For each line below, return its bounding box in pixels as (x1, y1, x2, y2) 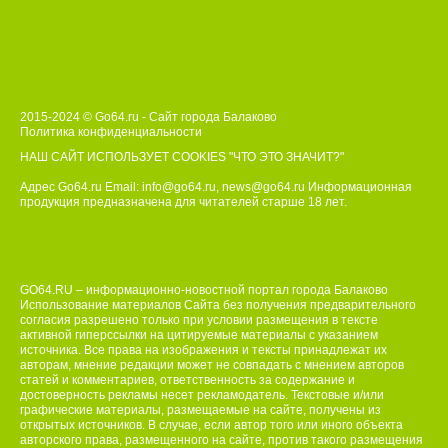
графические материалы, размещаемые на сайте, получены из (20, 403, 381, 418)
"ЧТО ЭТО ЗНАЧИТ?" (229, 150, 344, 165)
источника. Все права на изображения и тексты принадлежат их (20, 343, 387, 358)
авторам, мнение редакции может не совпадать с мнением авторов (20, 358, 404, 373)
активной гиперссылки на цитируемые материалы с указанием (20, 328, 378, 343)
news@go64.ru (222, 180, 305, 195)
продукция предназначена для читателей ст (20, 195, 274, 210)
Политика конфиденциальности (20, 125, 202, 140)
